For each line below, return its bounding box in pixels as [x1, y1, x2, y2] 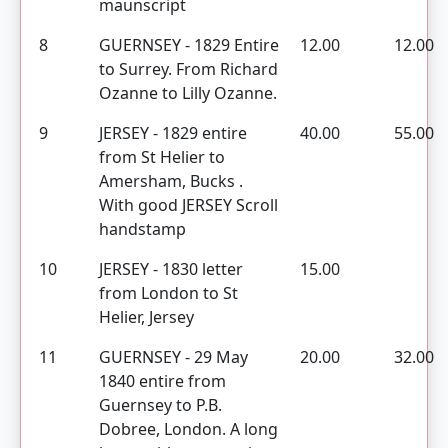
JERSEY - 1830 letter [99, 258, 243, 280]
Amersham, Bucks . [99, 170, 243, 192]
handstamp [99, 218, 186, 240]
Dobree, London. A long [99, 418, 278, 440]
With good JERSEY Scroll [99, 194, 278, 216]
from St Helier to [99, 146, 225, 168]
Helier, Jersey [99, 306, 194, 328]
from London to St [99, 282, 238, 304]
